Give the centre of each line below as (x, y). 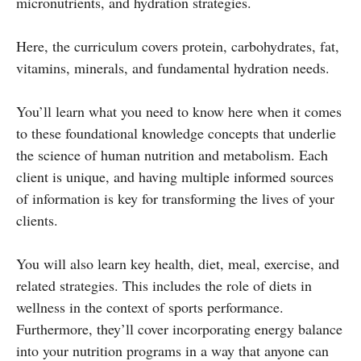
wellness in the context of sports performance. (150, 307)
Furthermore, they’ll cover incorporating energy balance (179, 328)
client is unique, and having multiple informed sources (175, 176)
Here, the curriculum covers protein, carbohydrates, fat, (178, 46)
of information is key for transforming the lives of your (175, 198)
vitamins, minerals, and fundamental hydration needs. (173, 67)
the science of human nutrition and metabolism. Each (172, 154)
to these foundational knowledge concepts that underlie (176, 133)
